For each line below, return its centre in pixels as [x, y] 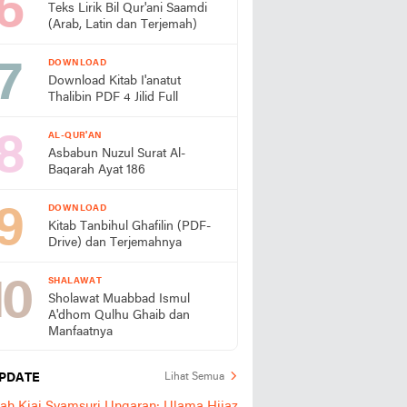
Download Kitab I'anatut [114, 81]
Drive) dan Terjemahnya [115, 243]
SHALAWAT [75, 281]
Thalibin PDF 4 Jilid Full [113, 98]
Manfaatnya [80, 332]
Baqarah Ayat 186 [97, 170]
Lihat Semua [194, 377]
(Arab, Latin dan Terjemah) [123, 25]
